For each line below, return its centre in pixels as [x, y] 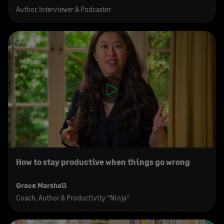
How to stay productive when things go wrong [103, 162]
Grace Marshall [41, 185]
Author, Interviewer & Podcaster [63, 9]
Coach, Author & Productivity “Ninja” [73, 198]
